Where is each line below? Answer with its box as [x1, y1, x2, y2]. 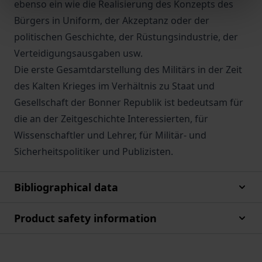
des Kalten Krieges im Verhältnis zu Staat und [14, 80, 215, 92]
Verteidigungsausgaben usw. [14, 47, 143, 60]
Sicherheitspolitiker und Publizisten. [14, 145, 173, 158]
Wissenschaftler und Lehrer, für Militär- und [14, 129, 206, 142]
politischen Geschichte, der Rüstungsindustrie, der [14, 30, 238, 43]
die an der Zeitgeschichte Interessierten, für [14, 112, 208, 125]
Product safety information [14, 211, 157, 225]
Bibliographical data [14, 180, 118, 194]
